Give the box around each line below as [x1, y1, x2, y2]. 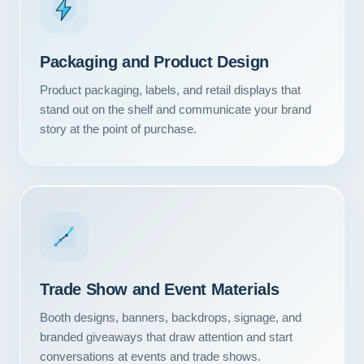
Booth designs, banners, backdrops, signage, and [40, 310, 301, 324]
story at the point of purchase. [40, 122, 197, 136]
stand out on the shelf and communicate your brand [40, 102, 311, 116]
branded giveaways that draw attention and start [40, 330, 292, 344]
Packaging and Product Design [40, 53, 269, 71]
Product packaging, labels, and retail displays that [40, 83, 301, 97]
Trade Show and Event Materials [40, 280, 279, 298]
